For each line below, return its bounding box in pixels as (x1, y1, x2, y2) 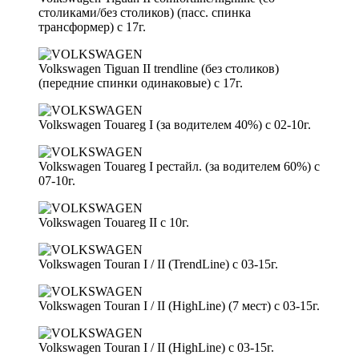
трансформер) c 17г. (38, 19, 146, 34)
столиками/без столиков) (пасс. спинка (38, 5, 251, 19)
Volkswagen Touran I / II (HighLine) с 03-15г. (38, 340, 274, 354)
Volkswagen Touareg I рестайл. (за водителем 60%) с (38, 159, 320, 173)
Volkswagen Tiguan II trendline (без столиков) (38, 61, 279, 75)
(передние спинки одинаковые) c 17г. (38, 75, 243, 90)
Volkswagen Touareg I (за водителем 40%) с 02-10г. (38, 117, 311, 131)
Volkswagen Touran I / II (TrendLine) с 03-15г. (38, 256, 278, 271)
